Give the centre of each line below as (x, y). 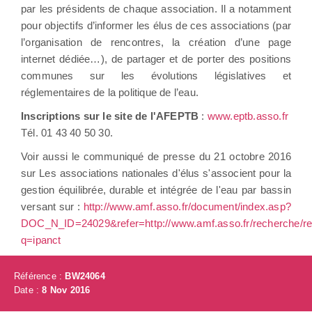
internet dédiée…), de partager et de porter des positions (156, 58)
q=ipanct (41, 240)
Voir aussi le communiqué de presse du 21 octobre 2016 (156, 156)
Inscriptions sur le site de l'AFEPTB (111, 116)
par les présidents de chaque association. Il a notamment (156, 8)
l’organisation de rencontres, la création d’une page (156, 42)
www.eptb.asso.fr (248, 116)
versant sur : (52, 206)
